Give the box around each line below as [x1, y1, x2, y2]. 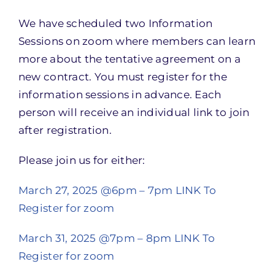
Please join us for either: [18, 154, 145, 166]
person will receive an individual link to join [18, 106, 250, 118]
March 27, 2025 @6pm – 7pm [18, 184, 176, 196]
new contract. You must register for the [18, 71, 227, 83]
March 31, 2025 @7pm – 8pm [18, 232, 172, 244]
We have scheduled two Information [18, 17, 213, 29]
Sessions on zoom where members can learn [18, 35, 256, 47]
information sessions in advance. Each [18, 88, 222, 101]
